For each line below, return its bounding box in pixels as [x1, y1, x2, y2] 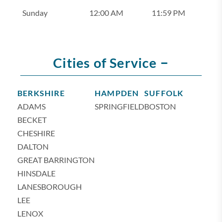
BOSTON [144, 102, 176, 111]
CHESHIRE [17, 128, 55, 138]
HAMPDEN [95, 88, 139, 98]
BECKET [17, 115, 47, 124]
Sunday [22, 8, 48, 17]
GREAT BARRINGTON [17, 155, 95, 165]
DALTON [17, 142, 49, 151]
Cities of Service [53, 55, 160, 71]
